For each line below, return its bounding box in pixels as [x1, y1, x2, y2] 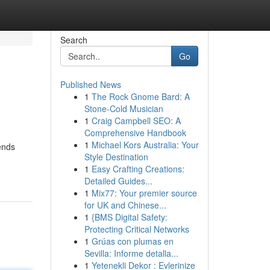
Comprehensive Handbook [84, 127, 186, 139]
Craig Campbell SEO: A [91, 115, 181, 127]
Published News [60, 78, 121, 90]
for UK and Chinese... [84, 199, 166, 211]
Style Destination [84, 151, 148, 163]
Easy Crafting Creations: [91, 163, 184, 175]
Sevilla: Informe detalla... [84, 247, 178, 259]
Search [60, 34, 87, 46]
